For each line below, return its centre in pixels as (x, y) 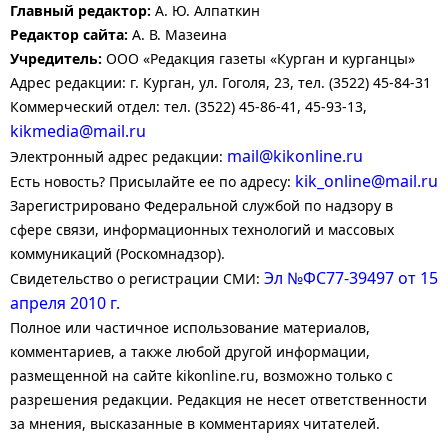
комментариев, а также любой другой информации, (190, 351)
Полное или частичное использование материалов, (190, 327)
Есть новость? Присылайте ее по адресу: (152, 181)
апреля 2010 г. (65, 303)
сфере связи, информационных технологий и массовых (202, 229)
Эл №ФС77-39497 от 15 (351, 278)
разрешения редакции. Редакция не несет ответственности (218, 399)
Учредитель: (56, 58)
